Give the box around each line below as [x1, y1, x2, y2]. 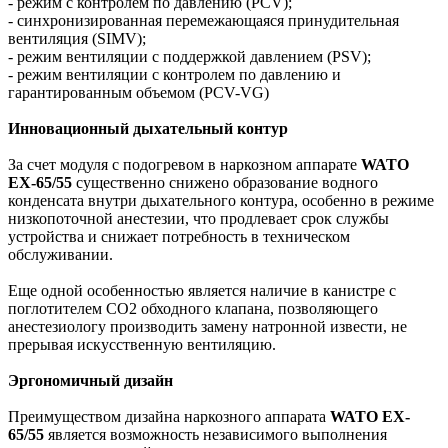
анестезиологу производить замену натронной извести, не [8, 317, 407, 335]
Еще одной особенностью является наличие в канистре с [8, 281, 396, 299]
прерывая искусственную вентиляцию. [8, 335, 276, 353]
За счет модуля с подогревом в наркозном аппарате [8, 155, 361, 173]
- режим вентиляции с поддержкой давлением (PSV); [8, 47, 371, 65]
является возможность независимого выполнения [44, 425, 387, 443]
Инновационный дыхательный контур [8, 119, 288, 137]
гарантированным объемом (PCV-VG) [8, 83, 269, 101]
